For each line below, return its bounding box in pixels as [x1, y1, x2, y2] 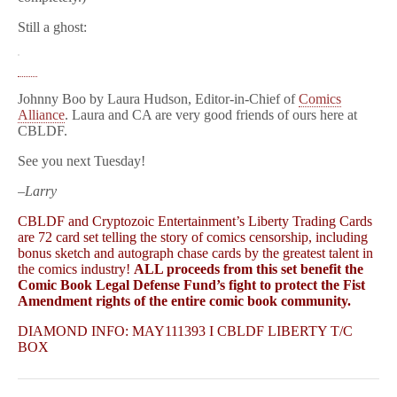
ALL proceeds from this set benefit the [134, 261, 363, 276]
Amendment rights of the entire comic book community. [18, 293, 351, 308]
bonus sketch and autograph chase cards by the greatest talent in [18, 245, 373, 261]
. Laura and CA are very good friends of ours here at [65, 107, 357, 122]
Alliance [18, 107, 65, 122]
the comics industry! [18, 261, 134, 276]
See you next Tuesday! [18, 153, 145, 168]
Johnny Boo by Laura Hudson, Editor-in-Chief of [18, 91, 299, 106]
